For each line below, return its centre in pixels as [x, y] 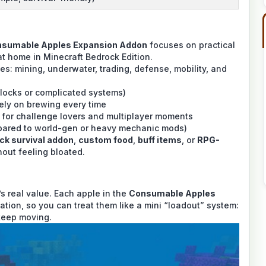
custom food [106, 140]
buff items [160, 140]
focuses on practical [191, 45]
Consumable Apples [172, 193]
